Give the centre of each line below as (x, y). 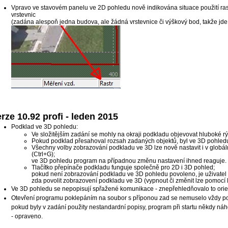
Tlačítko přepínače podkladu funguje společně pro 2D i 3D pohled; (123, 167)
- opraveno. (27, 216)
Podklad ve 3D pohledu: (44, 126)
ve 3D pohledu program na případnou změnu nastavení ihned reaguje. (129, 161)
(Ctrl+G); (43, 154)
